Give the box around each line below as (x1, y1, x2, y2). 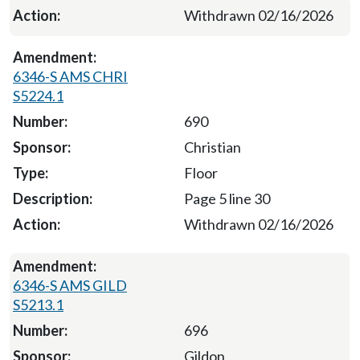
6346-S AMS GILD (13, 276, 127, 294)
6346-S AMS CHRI (13, 67, 128, 85)
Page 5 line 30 (183, 189, 270, 207)
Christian (183, 137, 241, 156)
